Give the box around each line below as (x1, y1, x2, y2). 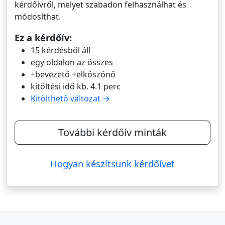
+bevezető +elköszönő (31, 69, 116, 80)
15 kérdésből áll (31, 45, 90, 56)
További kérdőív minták (58, 126, 167, 139)
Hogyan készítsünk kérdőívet (50, 157, 175, 170)
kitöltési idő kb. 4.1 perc (31, 81, 121, 92)
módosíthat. (15, 11, 61, 22)
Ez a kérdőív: (15, 31, 72, 44)
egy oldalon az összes (31, 57, 113, 68)
